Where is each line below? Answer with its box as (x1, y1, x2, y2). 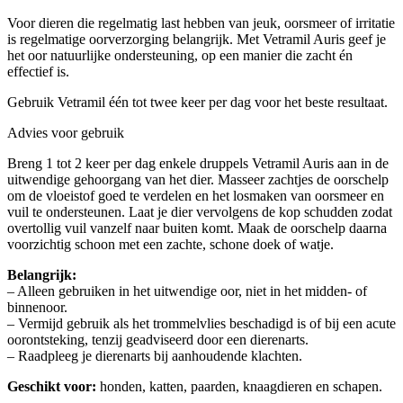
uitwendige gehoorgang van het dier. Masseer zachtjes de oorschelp (7, 171, 389, 187)
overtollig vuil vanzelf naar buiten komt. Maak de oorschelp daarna (7, 219, 387, 236)
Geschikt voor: (7, 378, 96, 394)
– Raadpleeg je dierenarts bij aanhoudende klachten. (7, 347, 302, 363)
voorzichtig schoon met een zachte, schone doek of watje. (7, 236, 334, 252)
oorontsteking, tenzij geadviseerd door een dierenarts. (7, 331, 309, 347)
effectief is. (7, 63, 69, 79)
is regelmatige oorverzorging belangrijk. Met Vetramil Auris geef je (7, 31, 386, 47)
